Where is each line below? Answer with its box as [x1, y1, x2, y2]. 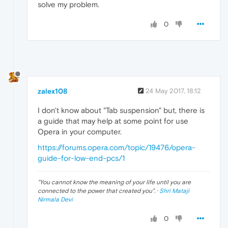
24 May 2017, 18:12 [146, 87, 201, 95]
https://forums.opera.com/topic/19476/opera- [38, 143, 195, 152]
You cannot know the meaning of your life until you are [40, 179, 191, 186]
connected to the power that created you [38, 187, 152, 195]
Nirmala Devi [38, 196, 73, 204]
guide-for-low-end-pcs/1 [38, 154, 125, 163]
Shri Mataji [159, 187, 189, 195]
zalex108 [38, 87, 67, 96]
